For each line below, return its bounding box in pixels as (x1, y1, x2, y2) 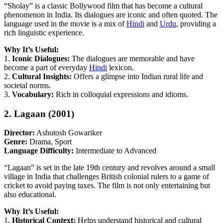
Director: (4, 128, 35, 137)
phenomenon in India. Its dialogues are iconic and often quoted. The (4, 10, 218, 19)
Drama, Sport (27, 137, 72, 146)
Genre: (4, 137, 27, 146)
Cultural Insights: (12, 72, 72, 81)
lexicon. (107, 63, 134, 72)
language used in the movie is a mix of (4, 19, 126, 28)
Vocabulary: (12, 90, 54, 99)
